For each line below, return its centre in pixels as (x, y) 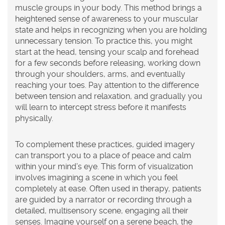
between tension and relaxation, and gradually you (109, 96)
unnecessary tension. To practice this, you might (104, 41)
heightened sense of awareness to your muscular (107, 19)
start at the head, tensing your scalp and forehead (107, 52)
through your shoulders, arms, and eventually (100, 74)
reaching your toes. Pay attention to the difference (107, 85)
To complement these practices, (76, 144)
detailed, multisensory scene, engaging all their (102, 210)
